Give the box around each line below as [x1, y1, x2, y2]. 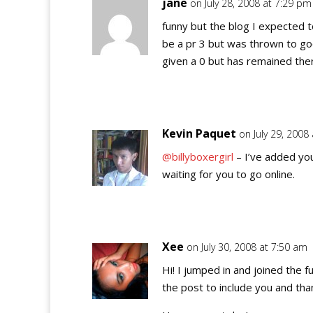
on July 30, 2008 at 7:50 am [187, 240, 307, 254]
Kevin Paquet [162, 126, 236, 141]
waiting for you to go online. [162, 167, 295, 181]
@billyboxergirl [162, 150, 233, 163]
